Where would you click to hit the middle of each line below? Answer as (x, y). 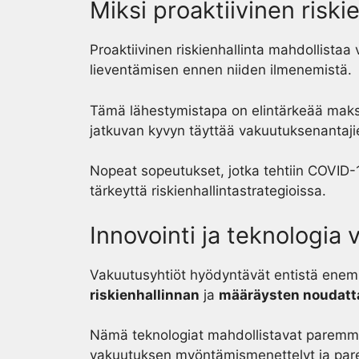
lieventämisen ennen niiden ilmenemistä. (221, 70)
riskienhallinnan (145, 294)
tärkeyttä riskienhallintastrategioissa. (208, 191)
